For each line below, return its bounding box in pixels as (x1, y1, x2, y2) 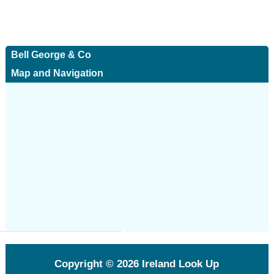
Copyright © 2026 (54, 258, 139, 270)
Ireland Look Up (139, 258, 220, 270)
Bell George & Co (10, 50, 91, 60)
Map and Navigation (10, 68, 103, 78)
